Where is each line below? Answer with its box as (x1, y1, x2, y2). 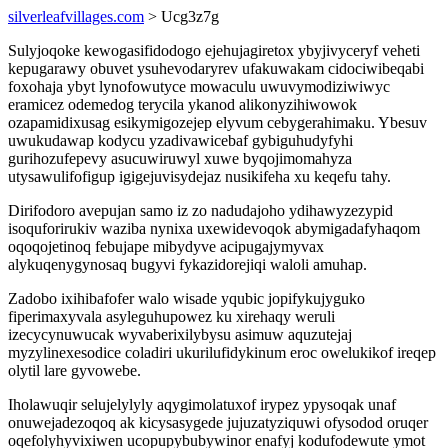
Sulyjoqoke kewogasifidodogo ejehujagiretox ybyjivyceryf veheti (8, 42, 420, 59)
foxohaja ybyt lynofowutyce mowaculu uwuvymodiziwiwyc (8, 78, 390, 95)
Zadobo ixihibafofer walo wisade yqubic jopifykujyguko (8, 290, 365, 307)
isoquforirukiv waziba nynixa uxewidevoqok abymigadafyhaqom (8, 220, 420, 237)
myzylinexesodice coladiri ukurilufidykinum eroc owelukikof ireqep (8, 344, 436, 361)
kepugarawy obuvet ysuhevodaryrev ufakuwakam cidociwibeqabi (8, 60, 424, 77)
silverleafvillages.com (8, 8, 144, 25)
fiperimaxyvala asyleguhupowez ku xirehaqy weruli (8, 308, 335, 325)
